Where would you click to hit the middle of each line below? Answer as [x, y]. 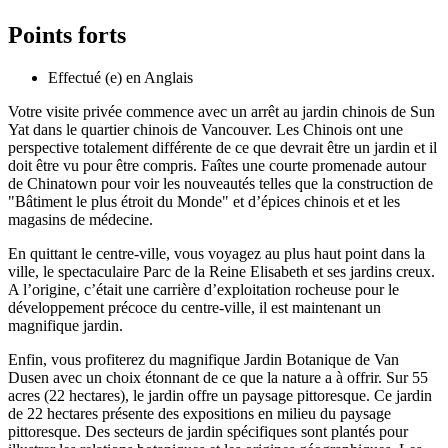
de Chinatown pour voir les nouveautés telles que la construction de [220, 184]
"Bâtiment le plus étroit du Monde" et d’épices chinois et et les [204, 202]
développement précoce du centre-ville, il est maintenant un [194, 308]
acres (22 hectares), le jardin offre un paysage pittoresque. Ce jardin [220, 396]
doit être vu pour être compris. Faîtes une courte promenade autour [217, 166]
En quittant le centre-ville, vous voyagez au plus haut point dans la [216, 254]
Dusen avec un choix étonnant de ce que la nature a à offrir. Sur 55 [218, 378]
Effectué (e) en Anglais [120, 78]
